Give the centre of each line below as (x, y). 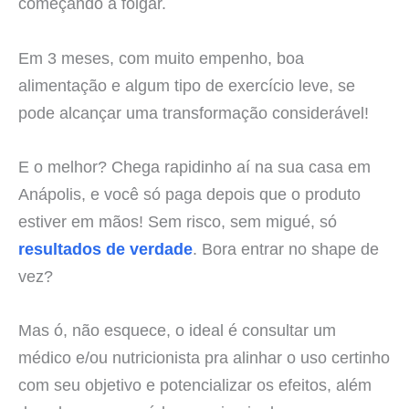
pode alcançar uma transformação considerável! (194, 112)
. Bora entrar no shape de (286, 248)
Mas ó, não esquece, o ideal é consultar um (177, 330)
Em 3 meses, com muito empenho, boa (161, 58)
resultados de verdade (105, 248)
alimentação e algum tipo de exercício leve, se (187, 85)
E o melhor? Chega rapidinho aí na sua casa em (194, 166)
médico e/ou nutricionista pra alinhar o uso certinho (204, 357)
